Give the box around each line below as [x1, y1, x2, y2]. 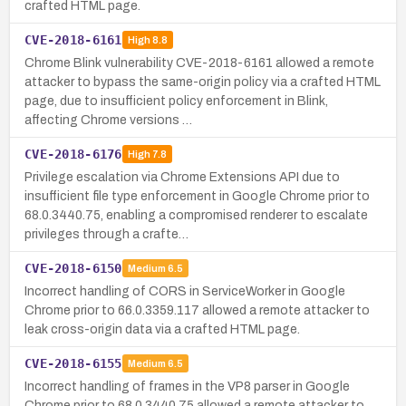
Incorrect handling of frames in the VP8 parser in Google [24, 379, 350, 393]
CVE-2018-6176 [24, 146, 122, 161]
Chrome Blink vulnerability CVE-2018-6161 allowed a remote [24, 55, 374, 70]
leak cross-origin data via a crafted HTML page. [24, 322, 300, 336]
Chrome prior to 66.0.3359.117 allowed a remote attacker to [24, 303, 370, 317]
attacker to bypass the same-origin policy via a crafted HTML [24, 74, 381, 89]
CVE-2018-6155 [24, 355, 122, 371]
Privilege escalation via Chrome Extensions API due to [24, 169, 340, 184]
